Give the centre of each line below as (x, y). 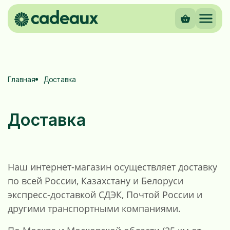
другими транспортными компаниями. (94, 208)
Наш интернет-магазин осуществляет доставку (112, 167)
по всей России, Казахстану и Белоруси (95, 180)
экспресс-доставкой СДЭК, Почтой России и (105, 194)
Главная (22, 79)
